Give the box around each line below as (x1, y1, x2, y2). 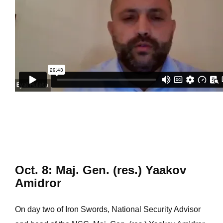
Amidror (15, 176, 61, 190)
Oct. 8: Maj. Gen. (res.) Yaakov (15, 163, 186, 177)
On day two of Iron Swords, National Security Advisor (15, 205, 201, 214)
